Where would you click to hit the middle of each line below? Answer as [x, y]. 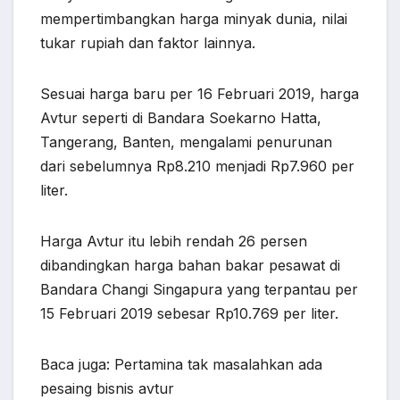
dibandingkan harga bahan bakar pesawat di [190, 266]
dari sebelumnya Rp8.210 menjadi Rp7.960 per [197, 167]
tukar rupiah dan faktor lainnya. [148, 43]
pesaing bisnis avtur [107, 389]
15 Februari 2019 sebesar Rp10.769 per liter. [189, 314]
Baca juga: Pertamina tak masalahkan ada [181, 365]
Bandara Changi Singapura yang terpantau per [199, 290]
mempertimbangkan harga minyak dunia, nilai [194, 19]
